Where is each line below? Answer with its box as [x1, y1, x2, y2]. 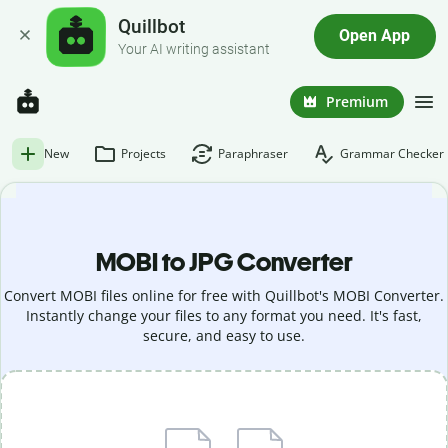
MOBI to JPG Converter [95, 246, 353, 278]
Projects [121, 145, 166, 162]
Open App [339, 27, 411, 46]
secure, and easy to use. [143, 326, 305, 345]
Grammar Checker [340, 145, 444, 162]
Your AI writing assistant [118, 40, 271, 58]
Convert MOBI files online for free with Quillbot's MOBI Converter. [4, 286, 444, 305]
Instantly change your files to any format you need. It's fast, [26, 306, 422, 325]
